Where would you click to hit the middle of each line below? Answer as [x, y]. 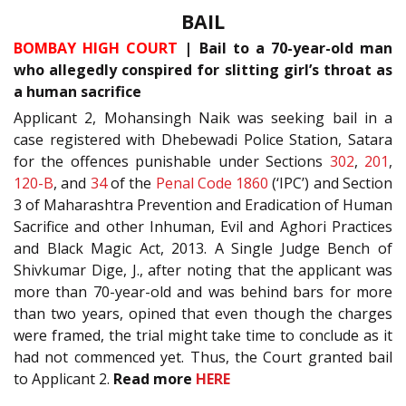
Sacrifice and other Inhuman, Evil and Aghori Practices [203, 226]
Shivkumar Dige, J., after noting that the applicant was [203, 270]
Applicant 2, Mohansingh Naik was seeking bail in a [203, 117]
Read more [155, 378]
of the [131, 183]
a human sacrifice [77, 91]
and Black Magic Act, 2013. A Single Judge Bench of [203, 248]
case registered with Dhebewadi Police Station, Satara [203, 139]
